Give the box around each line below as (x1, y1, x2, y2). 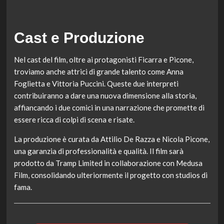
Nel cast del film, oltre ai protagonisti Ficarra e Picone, (13, 55, 193, 64)
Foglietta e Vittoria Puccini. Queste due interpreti (13, 79, 178, 88)
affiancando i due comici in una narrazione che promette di (13, 103, 204, 112)
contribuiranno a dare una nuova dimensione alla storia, (13, 91, 196, 100)
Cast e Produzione (13, 29, 144, 46)
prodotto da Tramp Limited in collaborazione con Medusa (13, 158, 202, 167)
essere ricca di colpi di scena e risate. (13, 115, 134, 124)
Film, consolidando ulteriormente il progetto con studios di (13, 170, 207, 179)
